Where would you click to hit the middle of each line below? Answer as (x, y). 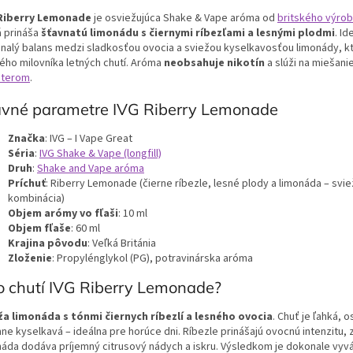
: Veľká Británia (122, 243)
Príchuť (27, 183)
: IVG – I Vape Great (89, 138)
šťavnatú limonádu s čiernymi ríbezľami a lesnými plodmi (188, 33)
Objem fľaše (39, 228)
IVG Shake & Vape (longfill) (100, 153)
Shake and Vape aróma (91, 168)
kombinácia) (36, 198)
